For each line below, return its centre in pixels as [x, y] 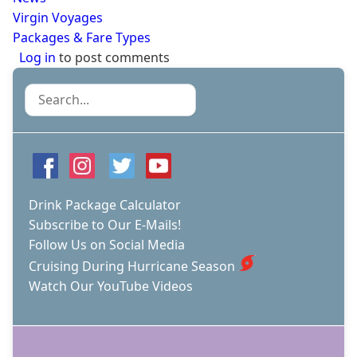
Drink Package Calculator [105, 204]
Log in [37, 57]
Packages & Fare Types [82, 37]
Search [45, 93]
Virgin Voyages [58, 17]
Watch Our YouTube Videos [111, 286]
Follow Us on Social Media [107, 244]
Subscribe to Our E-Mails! [105, 224]
